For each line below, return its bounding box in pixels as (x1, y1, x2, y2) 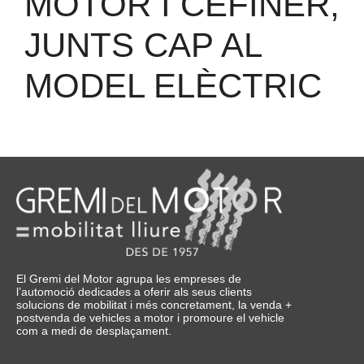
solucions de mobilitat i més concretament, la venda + (16, 297, 292, 311)
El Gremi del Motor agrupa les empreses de (16, 271, 241, 285)
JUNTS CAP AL (24, 26, 261, 65)
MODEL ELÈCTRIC (24, 67, 322, 106)
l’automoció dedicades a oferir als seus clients (16, 284, 252, 298)
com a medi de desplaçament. (16, 323, 171, 337)
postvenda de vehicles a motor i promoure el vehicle (16, 310, 284, 324)
